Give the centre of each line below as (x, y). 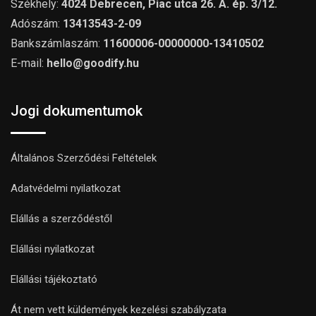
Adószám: (37, 23)
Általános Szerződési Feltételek (84, 158)
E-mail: (27, 63)
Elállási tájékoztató (54, 279)
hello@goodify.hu (93, 63)
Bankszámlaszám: (57, 43)
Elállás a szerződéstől (61, 218)
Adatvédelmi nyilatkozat (66, 188)
